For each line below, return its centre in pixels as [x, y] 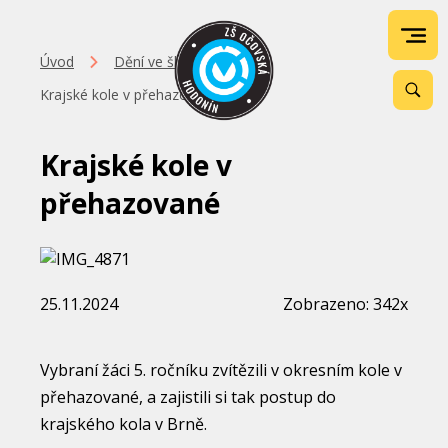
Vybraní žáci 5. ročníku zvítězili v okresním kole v [221, 370]
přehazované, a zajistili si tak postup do [188, 397]
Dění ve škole [157, 61]
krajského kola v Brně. [125, 424]
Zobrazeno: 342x [345, 304]
